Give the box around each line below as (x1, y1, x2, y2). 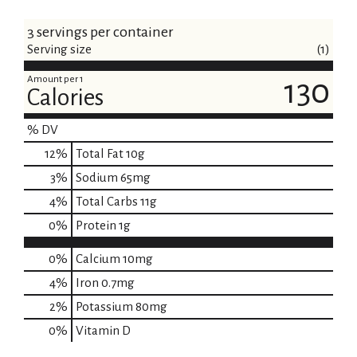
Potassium (76, 300, 133, 314)
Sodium (76, 171, 118, 185)
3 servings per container (27, 24, 174, 41)
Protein (76, 218, 116, 233)
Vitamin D (76, 324, 131, 338)
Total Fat (76, 147, 124, 161)
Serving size (27, 42, 92, 57)
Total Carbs (76, 194, 138, 209)
